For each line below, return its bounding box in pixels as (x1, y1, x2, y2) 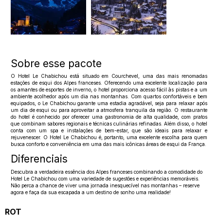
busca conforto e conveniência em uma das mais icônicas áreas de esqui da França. (11, 141, 207, 147)
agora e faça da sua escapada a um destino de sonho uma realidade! (11, 189, 171, 195)
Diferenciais (11, 153, 68, 165)
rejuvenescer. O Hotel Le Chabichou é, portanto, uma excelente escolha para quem (11, 134, 207, 141)
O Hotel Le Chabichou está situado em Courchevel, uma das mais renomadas (11, 73, 207, 79)
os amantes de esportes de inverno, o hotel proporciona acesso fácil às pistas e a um (11, 87, 207, 93)
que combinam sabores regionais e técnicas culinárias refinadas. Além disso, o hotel (11, 121, 207, 127)
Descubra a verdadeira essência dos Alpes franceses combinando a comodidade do (11, 168, 203, 175)
